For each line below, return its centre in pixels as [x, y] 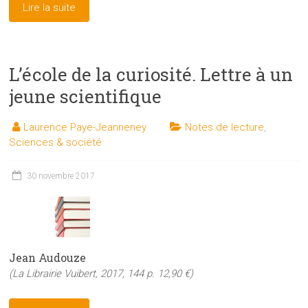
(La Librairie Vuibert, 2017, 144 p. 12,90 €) [101, 274]
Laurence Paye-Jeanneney [85, 128]
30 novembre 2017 [61, 176]
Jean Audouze [48, 258]
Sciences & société [56, 143]
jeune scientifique [86, 97]
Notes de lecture [225, 128]
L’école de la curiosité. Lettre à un [151, 75]
